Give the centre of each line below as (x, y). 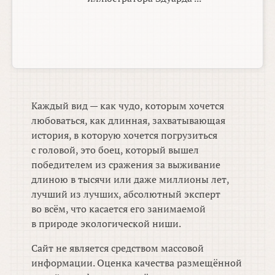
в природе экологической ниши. (107, 224)
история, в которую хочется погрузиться (125, 135)
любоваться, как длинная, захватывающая (129, 121)
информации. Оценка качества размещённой (137, 263)
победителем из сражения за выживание (126, 165)
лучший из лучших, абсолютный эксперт (126, 194)
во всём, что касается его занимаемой (119, 209)
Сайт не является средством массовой (118, 248)
